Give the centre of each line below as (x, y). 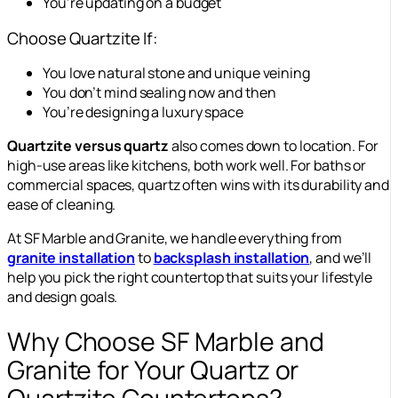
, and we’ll (341, 258)
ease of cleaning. (62, 205)
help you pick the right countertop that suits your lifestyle (190, 278)
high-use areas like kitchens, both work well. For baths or (187, 166)
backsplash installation (231, 258)
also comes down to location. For (273, 146)
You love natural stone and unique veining (176, 73)
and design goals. (63, 297)
